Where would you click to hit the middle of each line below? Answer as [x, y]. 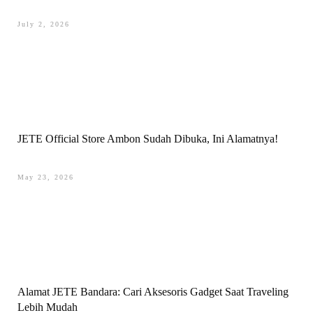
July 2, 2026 [44, 24]
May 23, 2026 [46, 177]
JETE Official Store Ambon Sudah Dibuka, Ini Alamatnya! [148, 139]
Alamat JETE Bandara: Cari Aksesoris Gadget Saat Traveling [153, 292]
